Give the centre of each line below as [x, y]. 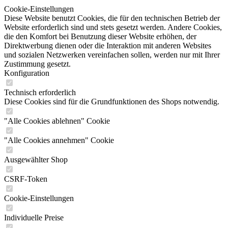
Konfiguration [27, 73]
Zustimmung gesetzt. [37, 64]
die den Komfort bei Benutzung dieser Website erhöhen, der [100, 36]
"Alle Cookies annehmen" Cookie [59, 140]
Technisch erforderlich [40, 92]
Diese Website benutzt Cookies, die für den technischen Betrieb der [112, 18]
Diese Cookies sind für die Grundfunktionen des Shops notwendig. [112, 102]
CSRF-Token [26, 179]
